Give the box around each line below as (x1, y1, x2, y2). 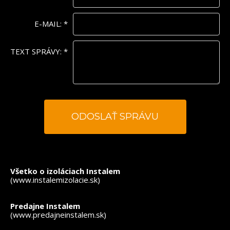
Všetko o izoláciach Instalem (10, 166, 120, 176)
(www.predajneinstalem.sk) (10, 209, 106, 220)
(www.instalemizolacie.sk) (10, 175, 100, 185)
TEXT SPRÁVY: (10, 46, 64, 56)
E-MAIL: (34, 18, 64, 29)
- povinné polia (14, 149, 65, 159)
